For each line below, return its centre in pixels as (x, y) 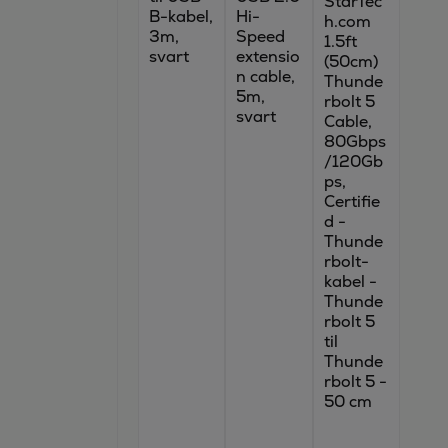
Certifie (351, 201)
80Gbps (354, 141)
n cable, (266, 76)
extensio (268, 56)
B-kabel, (180, 16)
